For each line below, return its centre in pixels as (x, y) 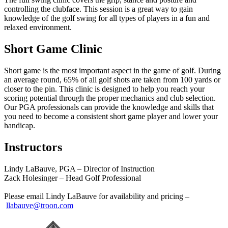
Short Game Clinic (53, 49)
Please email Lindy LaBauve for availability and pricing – (97, 196)
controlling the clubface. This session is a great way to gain (98, 9)
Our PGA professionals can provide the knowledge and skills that (109, 107)
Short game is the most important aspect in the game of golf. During (112, 71)
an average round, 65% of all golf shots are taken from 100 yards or (112, 80)
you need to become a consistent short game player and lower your (111, 117)
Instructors (35, 147)
